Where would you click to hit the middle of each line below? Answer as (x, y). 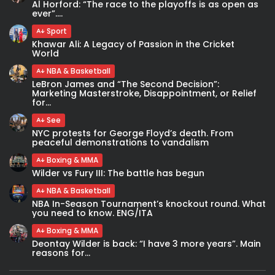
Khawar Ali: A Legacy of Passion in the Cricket (133, 44)
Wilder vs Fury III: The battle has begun (118, 173)
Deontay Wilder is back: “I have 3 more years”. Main (146, 243)
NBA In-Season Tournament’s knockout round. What (149, 203)
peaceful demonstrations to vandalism (120, 142)
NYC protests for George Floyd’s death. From (133, 133)
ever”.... (47, 13)
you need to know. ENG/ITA (92, 213)
